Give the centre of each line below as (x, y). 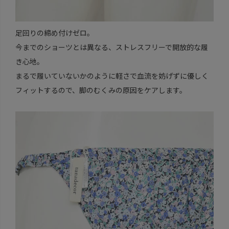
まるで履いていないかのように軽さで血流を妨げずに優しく (112, 75)
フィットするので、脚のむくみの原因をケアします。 (101, 90)
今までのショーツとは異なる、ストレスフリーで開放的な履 (111, 47)
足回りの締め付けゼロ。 (54, 32)
